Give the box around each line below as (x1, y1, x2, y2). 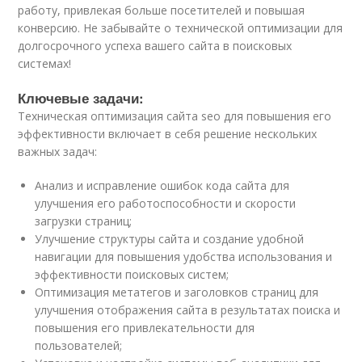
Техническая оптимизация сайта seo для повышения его (18, 107, 332, 124)
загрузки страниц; (35, 213, 133, 229)
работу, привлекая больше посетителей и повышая (18, 2, 305, 18)
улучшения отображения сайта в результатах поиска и (35, 301, 341, 318)
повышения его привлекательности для (35, 319, 255, 335)
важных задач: (18, 143, 98, 159)
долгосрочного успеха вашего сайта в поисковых (18, 37, 293, 53)
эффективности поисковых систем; (35, 266, 229, 282)
